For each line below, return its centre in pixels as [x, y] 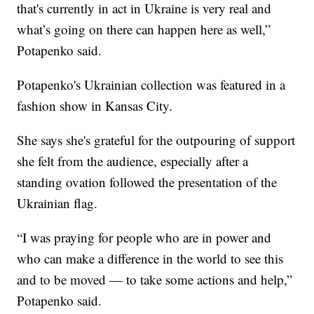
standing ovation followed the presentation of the [147, 182]
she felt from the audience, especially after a [133, 161]
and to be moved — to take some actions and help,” [155, 279]
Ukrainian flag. [57, 203]
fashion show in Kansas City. [95, 105]
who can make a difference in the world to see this [150, 258]
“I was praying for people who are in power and [144, 237]
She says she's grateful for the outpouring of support [156, 139]
